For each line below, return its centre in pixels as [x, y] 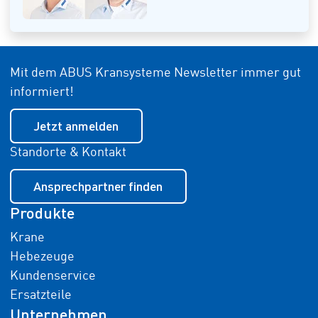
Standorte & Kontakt [68, 153]
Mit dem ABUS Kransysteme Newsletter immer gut [155, 73]
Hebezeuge [42, 257]
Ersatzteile [40, 295]
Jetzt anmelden [76, 126]
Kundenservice [53, 276]
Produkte [42, 213]
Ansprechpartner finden [98, 186]
